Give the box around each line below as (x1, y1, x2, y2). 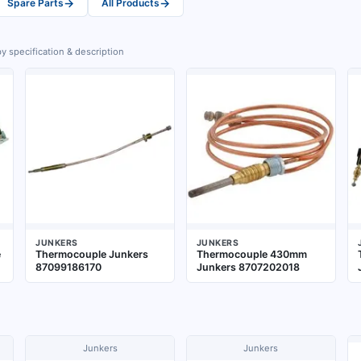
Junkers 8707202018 (196, 261, 300, 273)
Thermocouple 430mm (196, 248, 307, 260)
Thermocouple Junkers (35, 248, 149, 260)
